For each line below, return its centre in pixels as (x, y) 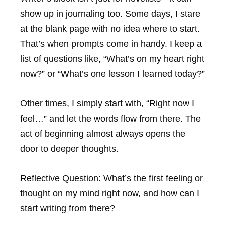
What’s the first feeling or (152, 178)
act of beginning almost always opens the (103, 133)
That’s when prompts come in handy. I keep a (111, 44)
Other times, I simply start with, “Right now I (107, 103)
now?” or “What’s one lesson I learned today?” (113, 74)
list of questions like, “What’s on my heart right (112, 59)
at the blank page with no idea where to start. (110, 29)
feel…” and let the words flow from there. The (110, 118)
